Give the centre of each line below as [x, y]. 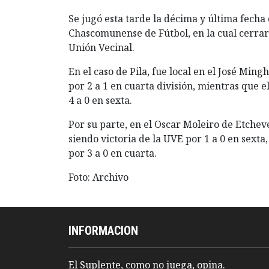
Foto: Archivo [98, 177]
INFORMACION [103, 231]
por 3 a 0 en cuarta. [113, 153]
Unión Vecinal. [101, 48]
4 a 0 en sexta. [100, 101]
